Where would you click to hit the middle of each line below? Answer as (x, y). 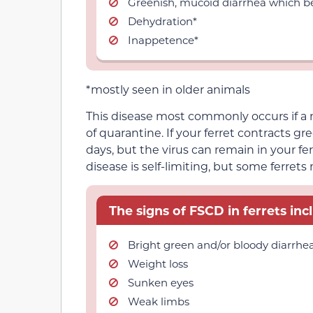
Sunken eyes (161, 282)
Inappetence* (163, 39)
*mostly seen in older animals (168, 89)
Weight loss (158, 263)
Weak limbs (159, 301)
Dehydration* (162, 21)
